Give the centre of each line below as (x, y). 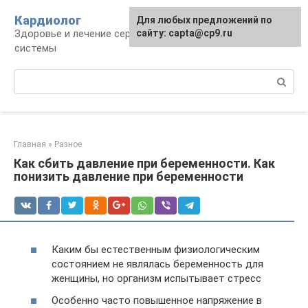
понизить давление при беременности (129, 176)
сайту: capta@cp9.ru (184, 33)
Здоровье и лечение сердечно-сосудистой (118, 34)
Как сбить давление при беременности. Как (144, 163)
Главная (30, 144)
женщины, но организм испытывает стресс (156, 278)
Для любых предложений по (204, 20)
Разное (68, 144)
